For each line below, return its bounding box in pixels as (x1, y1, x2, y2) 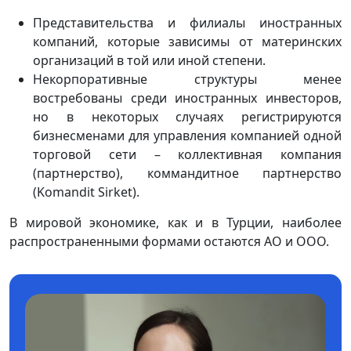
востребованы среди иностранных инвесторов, (33, 89, 342, 107)
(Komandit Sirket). (33, 183, 139, 201)
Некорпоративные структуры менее (33, 70, 342, 88)
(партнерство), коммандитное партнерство (33, 164, 342, 182)
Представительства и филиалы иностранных (33, 13, 342, 31)
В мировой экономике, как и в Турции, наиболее (9, 213, 342, 231)
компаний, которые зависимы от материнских (33, 32, 342, 50)
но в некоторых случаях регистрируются (33, 107, 342, 125)
